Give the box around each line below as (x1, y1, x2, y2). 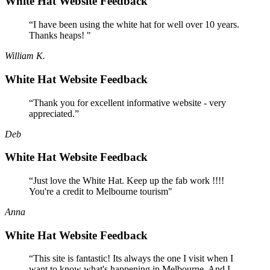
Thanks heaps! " (29, 30, 91, 41)
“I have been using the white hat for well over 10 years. (29, 19, 239, 30)
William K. (5, 51, 45, 61)
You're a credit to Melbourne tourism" (29, 186, 172, 196)
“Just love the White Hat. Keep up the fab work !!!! (29, 175, 224, 186)
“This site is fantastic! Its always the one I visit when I (29, 253, 233, 264)
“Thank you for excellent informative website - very (29, 97, 226, 108)
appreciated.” (29, 108, 79, 119)
